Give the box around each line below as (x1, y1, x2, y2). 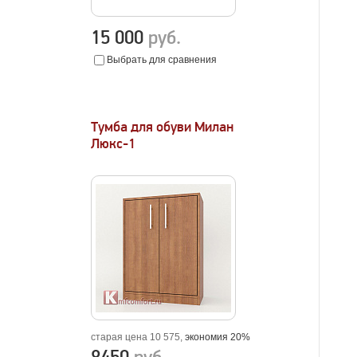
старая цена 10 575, (91, 331, 186, 343)
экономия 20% (185, 331, 251, 343)
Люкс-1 (91, 135, 136, 152)
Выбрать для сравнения (107, 54, 218, 65)
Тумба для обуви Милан (91, 119, 234, 135)
